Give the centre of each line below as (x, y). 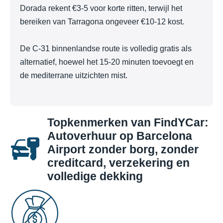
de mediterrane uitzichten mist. (74, 76)
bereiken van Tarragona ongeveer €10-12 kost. (102, 22)
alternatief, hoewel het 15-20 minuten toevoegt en (107, 62)
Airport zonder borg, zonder (123, 149)
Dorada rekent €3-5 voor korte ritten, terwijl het (101, 8)
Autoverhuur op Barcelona (120, 136)
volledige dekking (95, 176)
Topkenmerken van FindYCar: (128, 122)
